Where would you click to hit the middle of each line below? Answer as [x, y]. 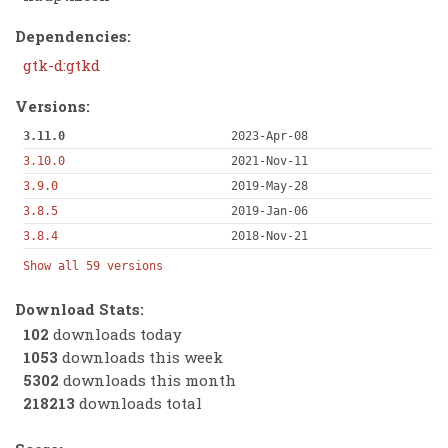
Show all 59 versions [92, 266]
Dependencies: [73, 35]
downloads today [115, 334]
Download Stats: [80, 308]
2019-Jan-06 [269, 211]
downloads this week [140, 357]
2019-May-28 [269, 186]
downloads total [138, 403]
